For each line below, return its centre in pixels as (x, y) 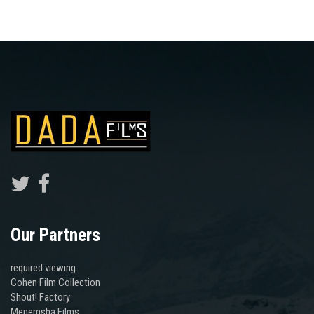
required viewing (43, 267)
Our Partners (55, 235)
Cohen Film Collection (55, 282)
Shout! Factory (40, 297)
